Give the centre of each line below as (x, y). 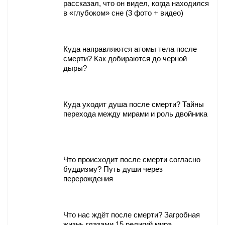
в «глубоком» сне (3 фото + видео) (123, 13)
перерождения (88, 179)
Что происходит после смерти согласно (132, 160)
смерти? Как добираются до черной (125, 59)
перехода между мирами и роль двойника (135, 114)
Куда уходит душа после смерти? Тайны (134, 104)
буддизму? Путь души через (113, 169)
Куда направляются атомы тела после (130, 49)
